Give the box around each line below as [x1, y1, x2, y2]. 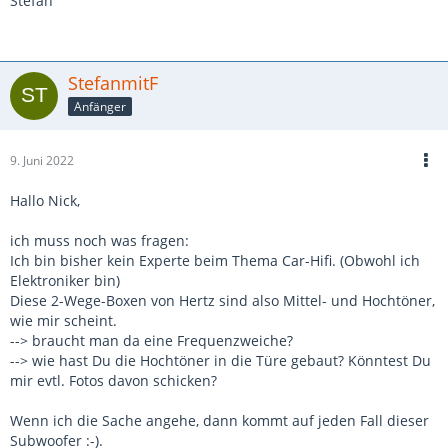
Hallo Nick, [10, 191, 80, 210]
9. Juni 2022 [10, 152, 74, 169]
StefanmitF [68, 71, 158, 95]
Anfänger [74, 97, 126, 115]
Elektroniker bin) [10, 271, 120, 290]
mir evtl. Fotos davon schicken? [10, 371, 217, 390]
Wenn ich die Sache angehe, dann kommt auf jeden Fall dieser [10, 411, 429, 430]
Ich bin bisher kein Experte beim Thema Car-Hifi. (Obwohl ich [10, 251, 420, 270]
